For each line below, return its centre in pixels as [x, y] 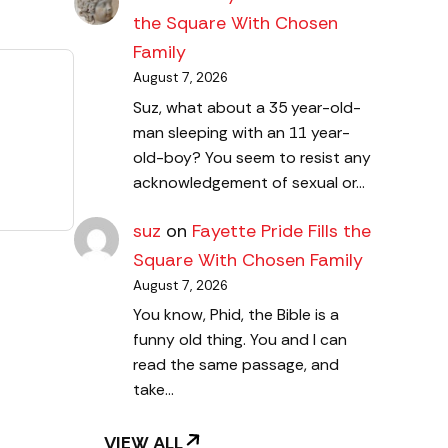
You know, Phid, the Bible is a [235, 315]
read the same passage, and [235, 365]
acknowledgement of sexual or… [248, 182]
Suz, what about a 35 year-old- [246, 107]
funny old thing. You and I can [239, 340]
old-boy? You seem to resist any [251, 157]
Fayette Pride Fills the [281, 230]
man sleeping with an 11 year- [241, 132]
